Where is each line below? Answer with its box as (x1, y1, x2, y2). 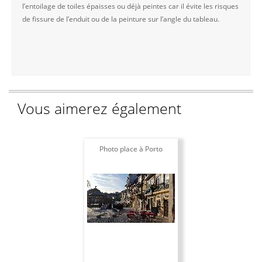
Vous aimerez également (18, 98, 181, 118)
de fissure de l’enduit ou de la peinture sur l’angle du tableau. (22, 13, 219, 24)
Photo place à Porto (99, 143, 163, 154)
